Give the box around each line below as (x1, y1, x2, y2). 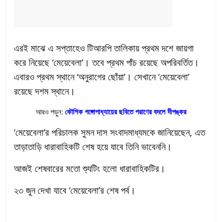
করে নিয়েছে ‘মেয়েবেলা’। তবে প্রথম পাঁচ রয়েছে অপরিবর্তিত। (14, 56, 200, 69)
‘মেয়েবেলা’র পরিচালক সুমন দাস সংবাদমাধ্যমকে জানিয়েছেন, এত (14, 126, 206, 139)
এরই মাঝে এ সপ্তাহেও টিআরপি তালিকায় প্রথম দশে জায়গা (14, 42, 194, 55)
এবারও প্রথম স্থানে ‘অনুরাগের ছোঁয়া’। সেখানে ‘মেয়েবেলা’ (14, 70, 190, 83)
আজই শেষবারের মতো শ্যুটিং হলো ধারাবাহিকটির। (14, 162, 166, 175)
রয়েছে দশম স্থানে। (14, 85, 76, 98)
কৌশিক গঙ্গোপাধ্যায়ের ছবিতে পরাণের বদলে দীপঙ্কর (64, 107, 186, 117)
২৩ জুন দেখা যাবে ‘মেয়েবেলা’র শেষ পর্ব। (14, 184, 136, 197)
